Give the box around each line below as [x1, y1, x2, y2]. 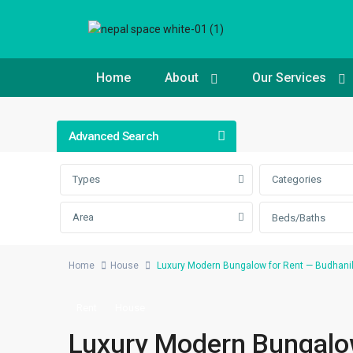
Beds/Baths [272, 211, 325, 224]
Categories [272, 173, 321, 185]
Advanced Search [69, 128, 158, 143]
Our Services [252, 69, 326, 85]
